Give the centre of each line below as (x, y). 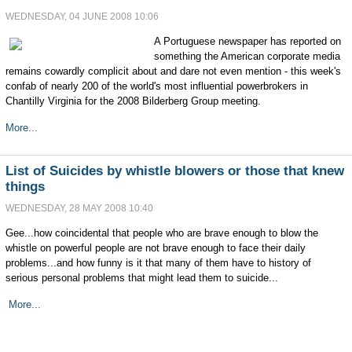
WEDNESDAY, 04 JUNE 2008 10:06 (82, 16)
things (25, 187)
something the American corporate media (247, 56)
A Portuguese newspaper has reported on (247, 41)
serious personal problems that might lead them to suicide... (141, 278)
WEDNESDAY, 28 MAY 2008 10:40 (79, 208)
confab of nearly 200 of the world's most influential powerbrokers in (156, 86)
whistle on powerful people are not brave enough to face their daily (155, 248)
